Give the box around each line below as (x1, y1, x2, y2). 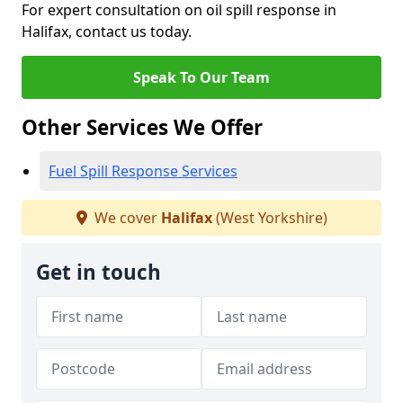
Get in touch (36, 258, 161, 286)
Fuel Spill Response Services (49, 161, 237, 181)
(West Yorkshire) (211, 208, 327, 228)
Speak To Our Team (133, 67, 270, 87)
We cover (90, 208, 161, 228)
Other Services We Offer (22, 113, 263, 141)
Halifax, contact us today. (22, 22, 192, 41)
